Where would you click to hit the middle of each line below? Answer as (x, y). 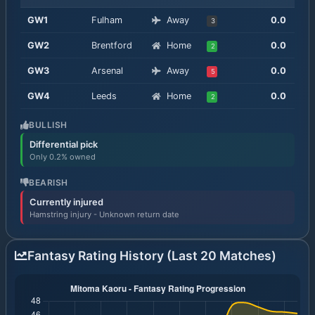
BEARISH (49, 183)
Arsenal (107, 71)
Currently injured (66, 202)
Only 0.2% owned (62, 156)
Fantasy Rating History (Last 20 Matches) (152, 256)
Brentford (111, 46)
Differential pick (63, 144)
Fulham (107, 20)
